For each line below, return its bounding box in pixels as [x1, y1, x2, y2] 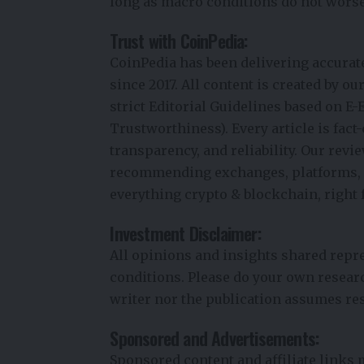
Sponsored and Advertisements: [110, 325, 319, 352]
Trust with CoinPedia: [110, 28, 248, 54]
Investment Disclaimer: [110, 220, 261, 247]
